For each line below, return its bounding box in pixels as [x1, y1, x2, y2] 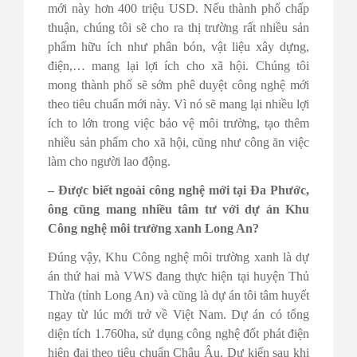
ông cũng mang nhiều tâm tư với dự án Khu [48, 202, 309, 216]
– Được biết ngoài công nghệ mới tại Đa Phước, [48, 182, 309, 197]
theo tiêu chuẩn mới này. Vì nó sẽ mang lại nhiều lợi [48, 96, 309, 111]
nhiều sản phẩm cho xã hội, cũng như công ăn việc [48, 135, 309, 149]
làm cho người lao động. [48, 154, 171, 168]
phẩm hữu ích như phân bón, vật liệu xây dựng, [48, 39, 309, 53]
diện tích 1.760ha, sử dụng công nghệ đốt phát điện [48, 326, 309, 340]
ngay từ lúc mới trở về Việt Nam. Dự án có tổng [48, 307, 309, 321]
